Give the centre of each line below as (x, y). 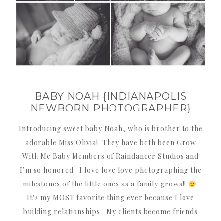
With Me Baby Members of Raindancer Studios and (110, 156)
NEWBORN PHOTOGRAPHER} (110, 108)
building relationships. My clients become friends (110, 212)
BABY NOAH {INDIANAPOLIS (110, 96)
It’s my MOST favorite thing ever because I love (110, 198)
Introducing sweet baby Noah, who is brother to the (110, 129)
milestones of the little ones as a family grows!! (106, 184)
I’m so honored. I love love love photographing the (110, 170)
